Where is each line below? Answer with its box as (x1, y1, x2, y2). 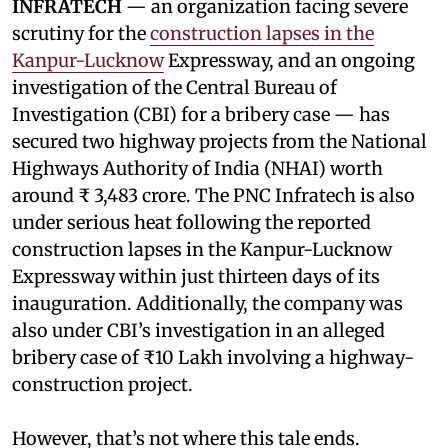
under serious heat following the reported (12, 211, 371, 235)
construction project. (12, 373, 193, 397)
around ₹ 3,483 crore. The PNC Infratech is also (12, 184, 415, 208)
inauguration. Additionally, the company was (12, 292, 403, 316)
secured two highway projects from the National (12, 130, 427, 154)
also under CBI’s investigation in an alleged (12, 319, 385, 343)
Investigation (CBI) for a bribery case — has (12, 103, 390, 127)
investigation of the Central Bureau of (12, 76, 337, 100)
